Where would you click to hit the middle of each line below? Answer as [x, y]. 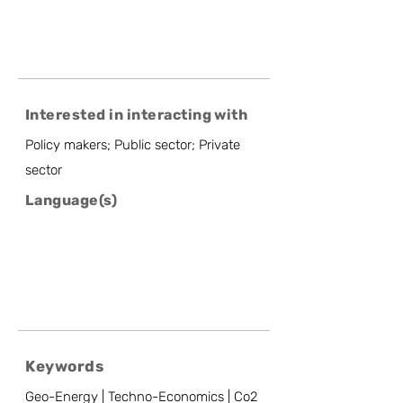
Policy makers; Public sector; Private [133, 145]
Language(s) [72, 200]
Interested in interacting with [137, 115]
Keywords [65, 366]
